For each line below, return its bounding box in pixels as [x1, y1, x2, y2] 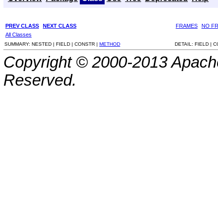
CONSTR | [74, 41, 99, 47]
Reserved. [3, 71, 76, 89]
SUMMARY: [4, 41, 32, 47]
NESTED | [32, 41, 56, 47]
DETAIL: [175, 41, 195, 47]
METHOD [99, 41, 120, 47]
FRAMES [176, 22, 198, 29]
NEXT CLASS [43, 22, 76, 29]
